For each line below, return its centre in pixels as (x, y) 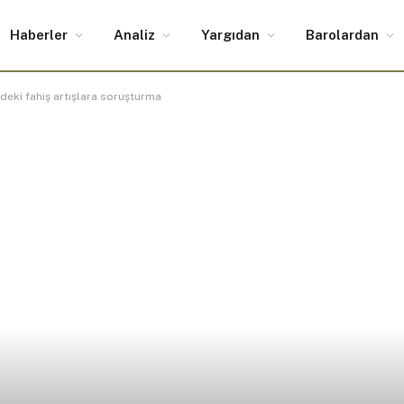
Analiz (134, 35)
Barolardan (342, 35)
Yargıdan (230, 35)
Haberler (39, 35)
